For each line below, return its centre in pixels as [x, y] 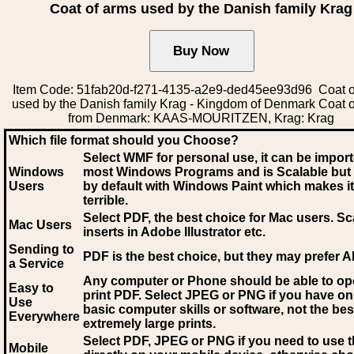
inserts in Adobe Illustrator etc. [174, 232]
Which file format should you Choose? [124, 140]
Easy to [31, 288]
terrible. [105, 200]
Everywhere [44, 316]
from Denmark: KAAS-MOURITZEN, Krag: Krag [201, 118]
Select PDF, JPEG [136, 341]
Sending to [41, 249]
